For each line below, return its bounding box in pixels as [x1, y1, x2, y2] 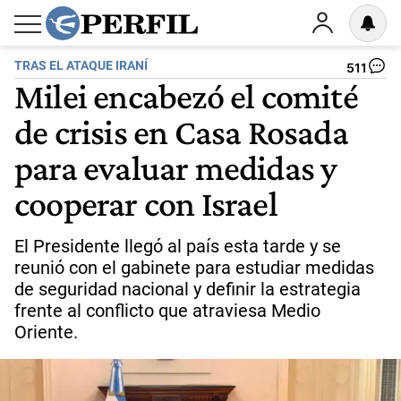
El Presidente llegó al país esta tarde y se [14, 235, 341, 257]
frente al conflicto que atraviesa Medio [14, 300, 320, 321]
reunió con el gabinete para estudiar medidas [14, 257, 374, 278]
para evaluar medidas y [14, 147, 337, 188]
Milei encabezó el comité [14, 75, 358, 116]
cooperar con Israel [14, 183, 277, 224]
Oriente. [14, 321, 78, 343]
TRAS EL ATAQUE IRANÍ [14, 58, 148, 73]
